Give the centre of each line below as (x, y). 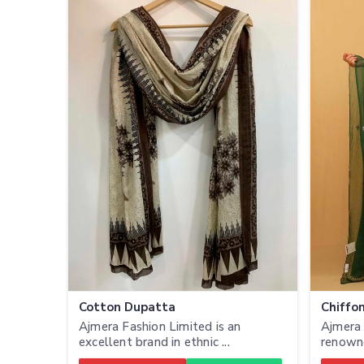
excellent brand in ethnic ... (154, 342)
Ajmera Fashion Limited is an (160, 326)
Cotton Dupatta (127, 307)
